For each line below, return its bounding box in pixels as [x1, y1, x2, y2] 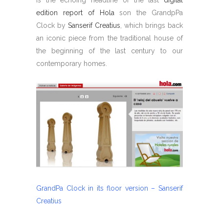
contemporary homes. [36, 59, 107, 67]
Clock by [36, 21, 68, 29]
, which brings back [120, 21, 183, 29]
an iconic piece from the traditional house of [36, 34, 183, 42]
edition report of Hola [36, 8, 114, 17]
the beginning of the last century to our [36, 46, 183, 55]
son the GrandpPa [114, 8, 183, 17]
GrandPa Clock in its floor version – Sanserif [36, 184, 183, 193]
